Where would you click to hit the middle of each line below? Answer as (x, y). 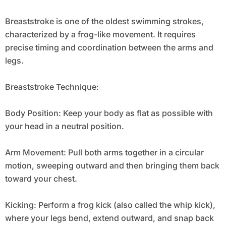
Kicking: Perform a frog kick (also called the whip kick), (110, 205)
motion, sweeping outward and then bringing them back (112, 166)
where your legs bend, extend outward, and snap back (109, 218)
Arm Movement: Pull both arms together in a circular (104, 153)
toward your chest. (41, 179)
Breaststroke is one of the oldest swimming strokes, (104, 21)
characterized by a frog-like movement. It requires (100, 35)
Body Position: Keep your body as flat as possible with (109, 113)
